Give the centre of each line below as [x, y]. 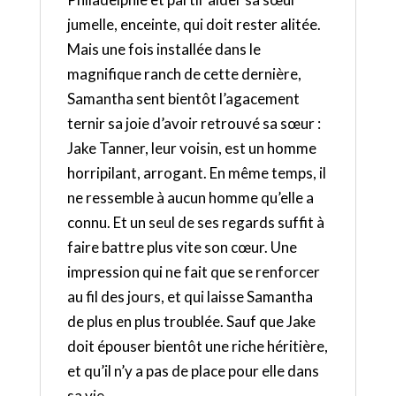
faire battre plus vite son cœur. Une [182, 247]
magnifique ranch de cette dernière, [184, 74]
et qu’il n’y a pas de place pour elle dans [193, 371]
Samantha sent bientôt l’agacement [183, 99]
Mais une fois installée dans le [164, 49]
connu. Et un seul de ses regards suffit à [195, 223]
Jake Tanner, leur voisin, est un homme [191, 148]
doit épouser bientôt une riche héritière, [197, 346]
